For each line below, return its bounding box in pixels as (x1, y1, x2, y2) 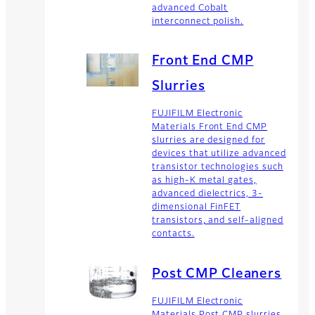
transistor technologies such (152, 163, 283, 172)
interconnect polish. (152, 17, 244, 26)
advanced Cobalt (152, 4, 229, 13)
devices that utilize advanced (152, 150, 286, 159)
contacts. (152, 230, 195, 239)
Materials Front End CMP (152, 123, 268, 132)
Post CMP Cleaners (152, 267, 282, 281)
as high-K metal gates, (152, 176, 257, 186)
